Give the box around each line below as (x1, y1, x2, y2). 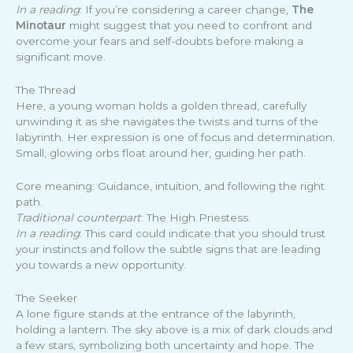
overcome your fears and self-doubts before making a (16, 34, 303, 47)
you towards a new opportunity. (16, 258, 186, 271)
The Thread (16, 83, 76, 96)
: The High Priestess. (141, 210, 251, 224)
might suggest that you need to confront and (66, 18, 312, 32)
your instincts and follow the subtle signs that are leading (16, 242, 321, 255)
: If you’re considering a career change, (80, 2, 292, 16)
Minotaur (16, 18, 66, 32)
